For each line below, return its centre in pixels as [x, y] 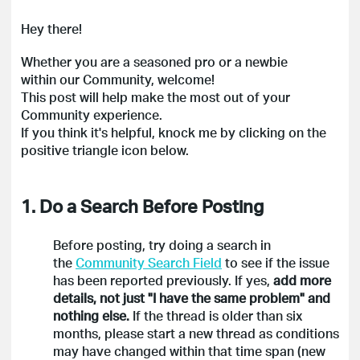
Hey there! [51, 28]
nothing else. [91, 315]
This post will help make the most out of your [155, 96]
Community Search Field [149, 262]
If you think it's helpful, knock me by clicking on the [174, 132]
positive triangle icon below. [105, 149]
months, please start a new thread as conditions [196, 333]
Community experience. [93, 114]
